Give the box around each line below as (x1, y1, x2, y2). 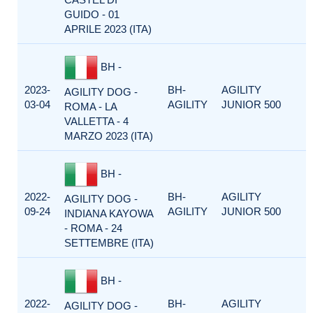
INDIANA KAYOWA (64, 208, 153, 219)
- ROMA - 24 (64, 222, 122, 234)
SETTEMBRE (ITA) (64, 237, 154, 249)
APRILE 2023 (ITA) (64, 23, 152, 35)
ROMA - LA (64, 101, 117, 112)
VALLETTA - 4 (64, 115, 129, 127)
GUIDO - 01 (64, 8, 119, 20)
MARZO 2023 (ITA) (64, 130, 153, 142)
